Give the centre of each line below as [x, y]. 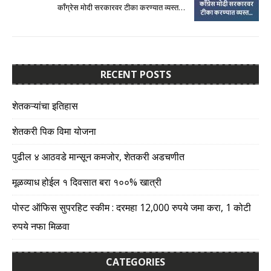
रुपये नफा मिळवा [41, 226]
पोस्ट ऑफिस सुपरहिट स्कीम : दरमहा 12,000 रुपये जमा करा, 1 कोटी [132, 207]
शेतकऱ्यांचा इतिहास [45, 106]
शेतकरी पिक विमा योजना [54, 131]
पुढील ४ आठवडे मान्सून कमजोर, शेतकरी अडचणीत [98, 156]
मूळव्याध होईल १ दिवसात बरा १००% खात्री [87, 182]
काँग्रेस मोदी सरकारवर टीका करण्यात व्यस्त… [121, 7]
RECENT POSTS [135, 74]
